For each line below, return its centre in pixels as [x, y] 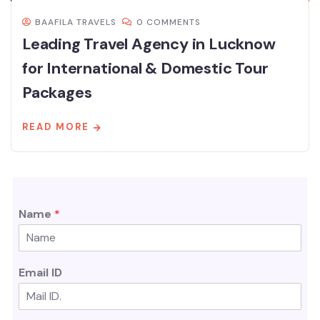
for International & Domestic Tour [145, 68]
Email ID [40, 272]
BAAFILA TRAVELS [76, 22]
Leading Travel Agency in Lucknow [149, 44]
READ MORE [56, 126]
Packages [57, 92]
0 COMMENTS [169, 22]
